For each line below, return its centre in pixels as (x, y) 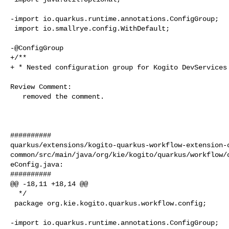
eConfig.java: (37, 164)
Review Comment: (41, 87)
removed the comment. (16, 96)
